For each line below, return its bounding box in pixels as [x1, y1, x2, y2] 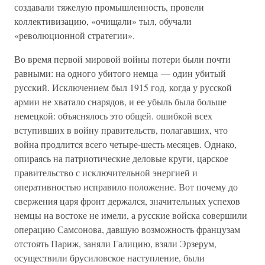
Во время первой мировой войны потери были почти [14, 53, 231, 65]
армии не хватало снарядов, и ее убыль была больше [14, 95, 227, 108]
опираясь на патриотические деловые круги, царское [14, 152, 228, 164]
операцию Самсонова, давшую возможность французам [14, 223, 240, 235]
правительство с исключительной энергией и [14, 166, 198, 179]
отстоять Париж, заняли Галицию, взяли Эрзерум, [14, 237, 216, 250]
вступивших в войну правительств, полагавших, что [14, 124, 228, 136]
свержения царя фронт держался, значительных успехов [14, 195, 240, 207]
